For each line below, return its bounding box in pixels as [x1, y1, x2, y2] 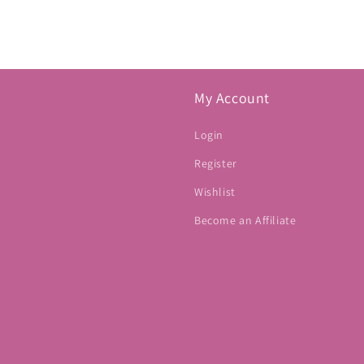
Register [194, 156, 237, 171]
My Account [194, 89, 270, 107]
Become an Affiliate [194, 213, 297, 227]
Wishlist [194, 184, 236, 199]
